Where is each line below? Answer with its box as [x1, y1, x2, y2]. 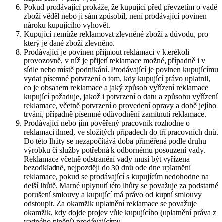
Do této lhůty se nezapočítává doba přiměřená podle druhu [24, 136, 206, 145]
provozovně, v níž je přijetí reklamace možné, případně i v [24, 56, 205, 65]
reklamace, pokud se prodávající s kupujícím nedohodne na [24, 172, 209, 181]
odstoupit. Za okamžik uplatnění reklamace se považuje [24, 199, 197, 208]
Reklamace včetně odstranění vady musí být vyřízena [24, 154, 190, 163]
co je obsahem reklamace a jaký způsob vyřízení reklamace [24, 83, 208, 92]
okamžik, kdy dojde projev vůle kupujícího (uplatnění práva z [24, 208, 216, 217]
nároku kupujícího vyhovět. [24, 20, 110, 29]
